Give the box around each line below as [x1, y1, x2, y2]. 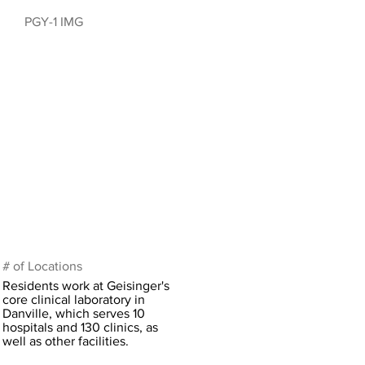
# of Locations [2, 259, 82, 273]
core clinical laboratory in [2, 292, 145, 306]
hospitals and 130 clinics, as [2, 320, 158, 334]
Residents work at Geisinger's [2, 279, 169, 292]
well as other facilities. [2, 334, 129, 348]
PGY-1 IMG [24, 15, 83, 29]
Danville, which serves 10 [2, 306, 145, 320]
